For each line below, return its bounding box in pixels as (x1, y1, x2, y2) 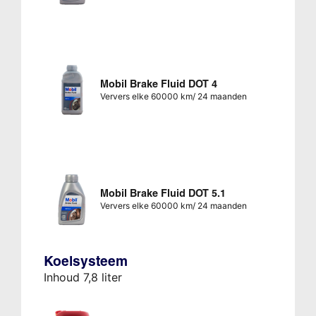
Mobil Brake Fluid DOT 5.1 (99, 186, 226, 200)
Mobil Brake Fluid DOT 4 (99, 77, 217, 90)
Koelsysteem (43, 252, 128, 269)
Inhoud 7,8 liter (43, 269, 122, 284)
